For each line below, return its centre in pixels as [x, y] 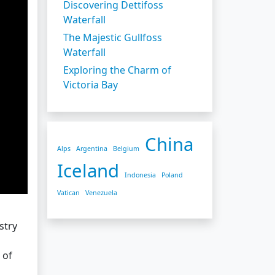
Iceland [88, 170]
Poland [172, 175]
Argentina [92, 148]
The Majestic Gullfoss [113, 37]
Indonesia [140, 175]
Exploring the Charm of [117, 70]
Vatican [68, 192]
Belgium [126, 148]
